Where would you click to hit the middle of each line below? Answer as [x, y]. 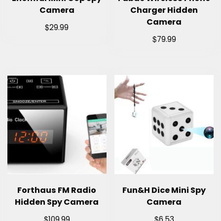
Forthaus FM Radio [57, 190]
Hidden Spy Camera [57, 202]
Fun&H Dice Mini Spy [164, 190]
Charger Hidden [164, 10]
